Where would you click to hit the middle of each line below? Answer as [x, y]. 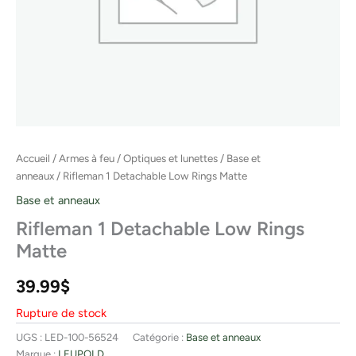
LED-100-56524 [81, 337]
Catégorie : [159, 337]
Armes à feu [87, 158]
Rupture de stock [61, 313]
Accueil [33, 158]
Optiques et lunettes [170, 158]
